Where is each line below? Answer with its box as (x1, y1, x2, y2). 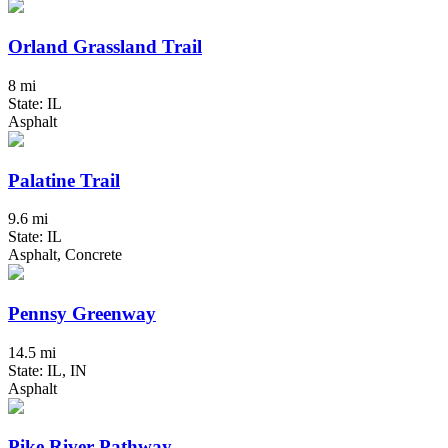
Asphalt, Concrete (8, 246, 122, 264)
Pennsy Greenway (8, 302, 156, 324)
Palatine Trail (8, 169, 120, 191)
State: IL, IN (8, 361, 87, 379)
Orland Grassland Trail (8, 36, 202, 58)
